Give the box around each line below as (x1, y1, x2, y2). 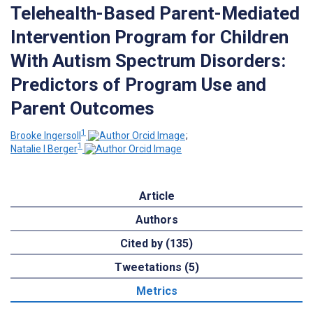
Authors (135, 213, 178, 227)
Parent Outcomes (10, 97, 154, 119)
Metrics (136, 284, 177, 298)
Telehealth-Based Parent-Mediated (10, 2, 300, 24)
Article (138, 189, 175, 203)
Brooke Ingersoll (10, 129, 81, 141)
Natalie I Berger (10, 143, 78, 155)
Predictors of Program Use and (10, 73, 266, 95)
